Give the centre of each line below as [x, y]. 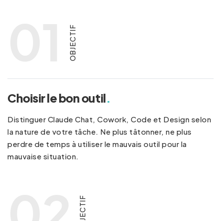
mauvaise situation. [43, 156]
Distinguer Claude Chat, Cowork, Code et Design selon [109, 119]
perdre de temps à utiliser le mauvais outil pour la [97, 144]
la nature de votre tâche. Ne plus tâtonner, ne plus [100, 132]
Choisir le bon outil [57, 98]
